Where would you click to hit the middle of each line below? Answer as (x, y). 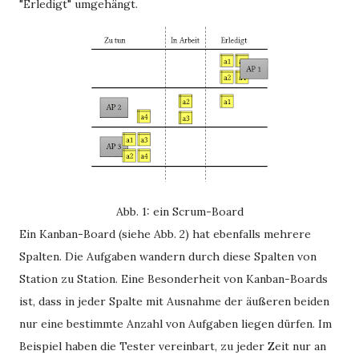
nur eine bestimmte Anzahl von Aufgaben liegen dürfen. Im (175, 324)
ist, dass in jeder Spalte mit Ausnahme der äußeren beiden (174, 301)
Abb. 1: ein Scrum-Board (179, 212)
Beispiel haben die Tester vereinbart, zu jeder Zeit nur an (173, 346)
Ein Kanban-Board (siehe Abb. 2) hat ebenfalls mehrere (165, 234)
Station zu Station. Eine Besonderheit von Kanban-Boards (173, 279)
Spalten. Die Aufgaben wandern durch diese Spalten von (168, 256)
